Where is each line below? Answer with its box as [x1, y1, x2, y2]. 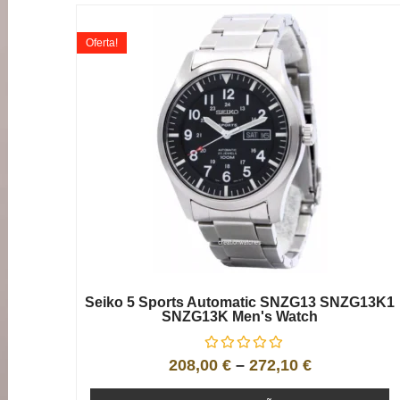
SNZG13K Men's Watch [162, 308, 318, 324]
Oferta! [86, 36, 119, 49]
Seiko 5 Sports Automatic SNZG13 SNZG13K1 [85, 294, 395, 310]
